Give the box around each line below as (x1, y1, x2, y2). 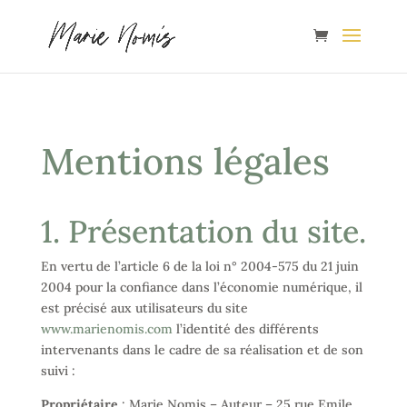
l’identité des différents (172, 321, 319, 337)
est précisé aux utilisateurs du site (40, 300, 248, 316)
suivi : (40, 362, 75, 379)
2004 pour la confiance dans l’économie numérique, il (40, 279, 362, 295)
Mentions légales (40, 138, 330, 184)
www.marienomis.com (40, 321, 173, 337)
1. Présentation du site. (40, 212, 366, 251)
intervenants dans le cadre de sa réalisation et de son (40, 342, 363, 358)
